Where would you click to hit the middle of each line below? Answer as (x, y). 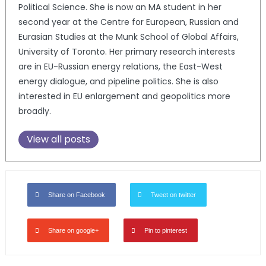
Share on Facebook (76, 194)
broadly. (34, 111)
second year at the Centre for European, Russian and (128, 22)
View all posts (58, 139)
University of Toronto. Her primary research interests (126, 51)
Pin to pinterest (165, 230)
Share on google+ (73, 230)
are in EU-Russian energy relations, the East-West (120, 66)
